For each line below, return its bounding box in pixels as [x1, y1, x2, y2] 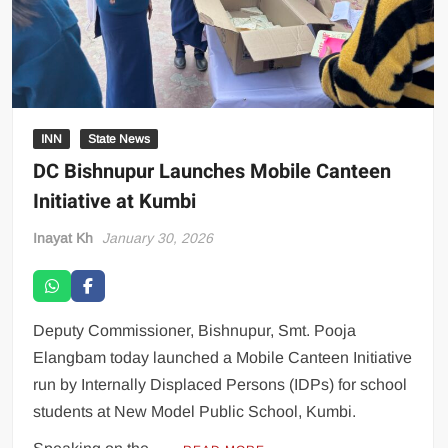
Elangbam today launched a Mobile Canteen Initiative [33, 348, 413, 366]
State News [88, 131, 151, 146]
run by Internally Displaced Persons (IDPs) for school [33, 375, 408, 393]
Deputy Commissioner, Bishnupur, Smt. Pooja [33, 321, 357, 339]
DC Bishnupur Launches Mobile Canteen [33, 156, 392, 186]
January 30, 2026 [102, 229, 214, 246]
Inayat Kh [33, 229, 94, 246]
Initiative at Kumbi [33, 186, 197, 216]
